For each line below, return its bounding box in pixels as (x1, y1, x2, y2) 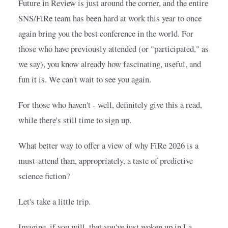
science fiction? (18, 170, 70, 182)
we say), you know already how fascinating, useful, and (18, 58, 201, 70)
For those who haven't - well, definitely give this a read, (18, 99, 202, 111)
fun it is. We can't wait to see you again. (18, 73, 151, 85)
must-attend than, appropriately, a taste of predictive (18, 155, 193, 167)
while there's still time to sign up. (18, 114, 131, 126)
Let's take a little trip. (18, 195, 91, 208)
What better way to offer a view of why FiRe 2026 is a (18, 139, 198, 152)
